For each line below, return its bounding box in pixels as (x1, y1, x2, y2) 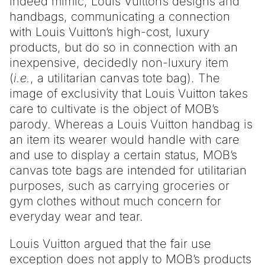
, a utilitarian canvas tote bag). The (30, 70, 220, 85)
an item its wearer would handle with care (9, 132, 240, 147)
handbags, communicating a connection (9, 9, 230, 24)
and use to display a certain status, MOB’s (9, 147, 237, 162)
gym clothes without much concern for (9, 193, 221, 208)
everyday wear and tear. (9, 209, 143, 224)
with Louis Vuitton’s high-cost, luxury (9, 24, 209, 39)
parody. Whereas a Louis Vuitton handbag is (9, 117, 253, 131)
